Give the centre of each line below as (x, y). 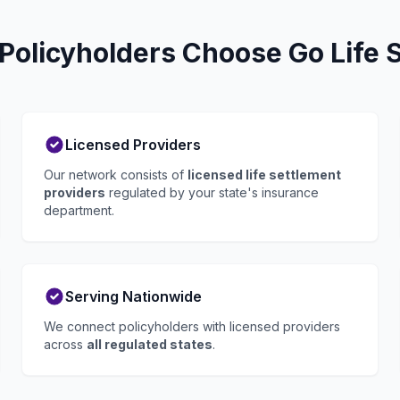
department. (79, 210)
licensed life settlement (264, 175)
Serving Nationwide (133, 296)
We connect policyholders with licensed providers (192, 326)
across (65, 344)
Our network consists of (116, 175)
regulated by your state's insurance (212, 192)
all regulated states (150, 344)
